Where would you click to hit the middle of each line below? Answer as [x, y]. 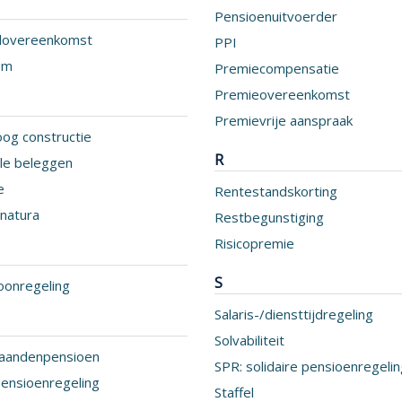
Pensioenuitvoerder [276, 16]
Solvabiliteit [249, 340]
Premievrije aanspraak [284, 120]
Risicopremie [254, 243]
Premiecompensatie [277, 68]
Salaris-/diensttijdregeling [294, 314]
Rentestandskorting [276, 191]
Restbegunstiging [269, 217]
